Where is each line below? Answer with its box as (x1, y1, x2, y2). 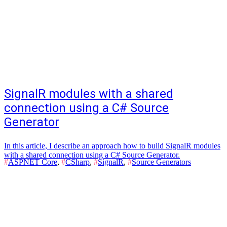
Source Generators (132, 158, 191, 166)
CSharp (65, 158, 90, 166)
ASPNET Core (8, 158, 57, 166)
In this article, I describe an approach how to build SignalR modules (4, 141, 220, 150)
